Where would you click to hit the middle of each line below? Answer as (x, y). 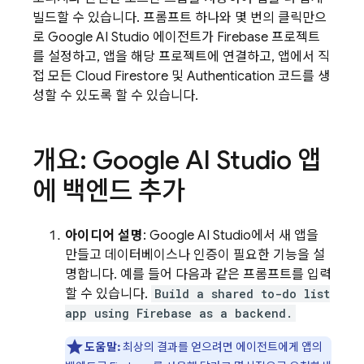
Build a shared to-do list (242, 294)
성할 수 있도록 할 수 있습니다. (115, 96)
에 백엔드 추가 (109, 191)
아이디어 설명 (104, 236)
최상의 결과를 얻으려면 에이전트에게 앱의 (221, 347)
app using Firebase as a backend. (179, 313)
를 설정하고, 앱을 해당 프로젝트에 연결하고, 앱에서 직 (181, 57)
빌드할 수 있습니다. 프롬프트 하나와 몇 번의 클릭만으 (180, 18)
